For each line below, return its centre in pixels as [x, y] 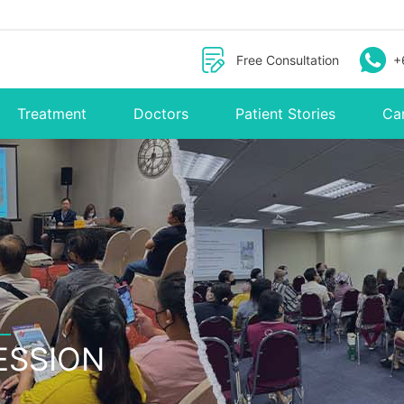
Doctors [161, 114]
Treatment [52, 114]
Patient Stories [285, 114]
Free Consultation [288, 60]
